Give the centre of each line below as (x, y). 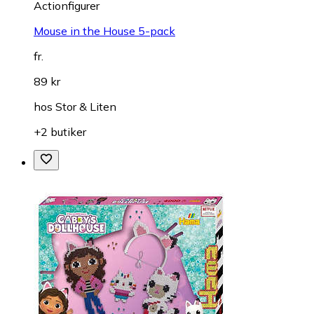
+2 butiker (60, 131)
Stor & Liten (86, 106)
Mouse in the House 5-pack (104, 30)
